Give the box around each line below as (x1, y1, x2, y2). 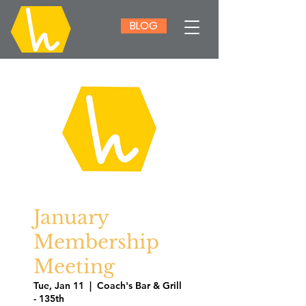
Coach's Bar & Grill (97, 279, 182, 292)
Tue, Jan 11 (33, 279, 84, 292)
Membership (33, 230, 159, 254)
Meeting (33, 255, 115, 279)
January (33, 206, 109, 229)
